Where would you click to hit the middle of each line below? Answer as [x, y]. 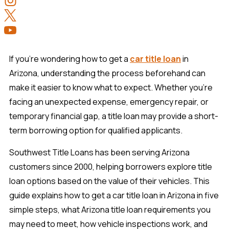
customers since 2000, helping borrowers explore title [111, 166]
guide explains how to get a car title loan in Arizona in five [114, 195]
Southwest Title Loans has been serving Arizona [99, 152]
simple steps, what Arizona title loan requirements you [110, 209]
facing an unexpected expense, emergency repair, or [109, 101]
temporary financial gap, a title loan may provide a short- [114, 116]
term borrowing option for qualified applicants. [97, 130]
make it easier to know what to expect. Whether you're [111, 87]
